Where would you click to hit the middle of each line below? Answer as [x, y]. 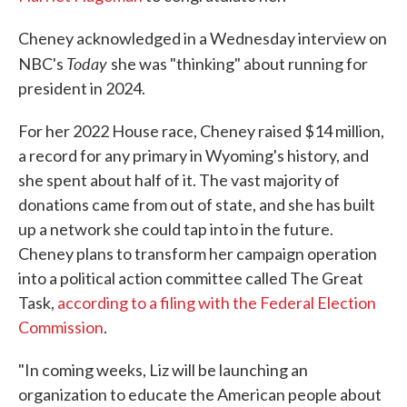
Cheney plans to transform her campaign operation [198, 254]
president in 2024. [82, 89]
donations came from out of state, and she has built [197, 205]
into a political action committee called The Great [191, 278]
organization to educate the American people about [200, 395]
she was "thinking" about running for [239, 64]
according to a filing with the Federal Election [217, 303]
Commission [61, 328]
